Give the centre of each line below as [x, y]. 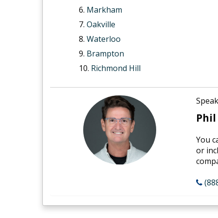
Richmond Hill [116, 68]
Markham [104, 9]
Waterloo [103, 39]
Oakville [101, 24]
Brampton [105, 53]
